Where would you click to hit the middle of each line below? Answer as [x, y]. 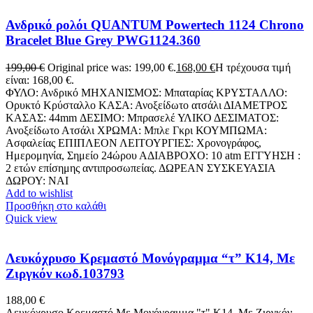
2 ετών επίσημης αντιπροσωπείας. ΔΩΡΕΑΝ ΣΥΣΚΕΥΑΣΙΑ [140, 168]
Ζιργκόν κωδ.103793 [65, 273]
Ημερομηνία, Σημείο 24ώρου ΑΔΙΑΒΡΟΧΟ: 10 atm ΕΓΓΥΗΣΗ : [153, 155]
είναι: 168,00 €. [40, 80]
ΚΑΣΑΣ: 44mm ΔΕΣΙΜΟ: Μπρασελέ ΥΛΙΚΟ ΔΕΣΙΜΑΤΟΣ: [142, 117]
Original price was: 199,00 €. [112, 67]
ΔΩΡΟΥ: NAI [37, 180]
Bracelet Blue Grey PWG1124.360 [103, 41]
